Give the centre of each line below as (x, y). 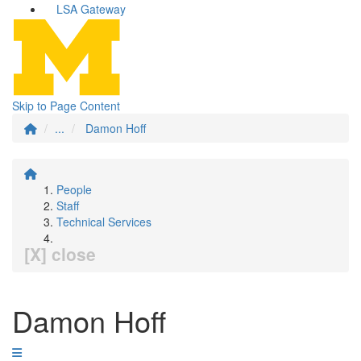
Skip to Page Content (66, 106)
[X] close (60, 254)
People (74, 189)
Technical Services (104, 222)
